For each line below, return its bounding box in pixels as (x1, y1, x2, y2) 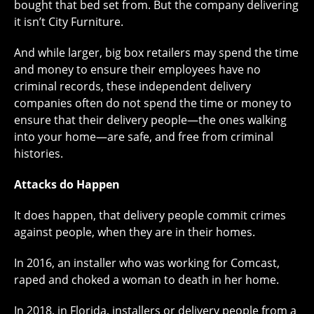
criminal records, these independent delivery (14, 78, 251, 94)
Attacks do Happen (14, 177, 120, 192)
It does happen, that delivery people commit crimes (14, 207, 286, 223)
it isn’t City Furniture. (14, 14, 123, 29)
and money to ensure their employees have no (14, 62, 261, 77)
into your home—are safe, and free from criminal (14, 129, 273, 144)
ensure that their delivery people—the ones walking (14, 112, 287, 128)
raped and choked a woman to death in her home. (14, 272, 279, 287)
